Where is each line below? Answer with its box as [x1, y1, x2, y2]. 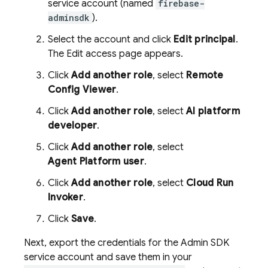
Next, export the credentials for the [24, 237, 181, 249]
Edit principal [173, 33, 236, 45]
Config [48, 84, 80, 96]
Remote [186, 69, 224, 81]
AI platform [186, 105, 240, 117]
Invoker [48, 191, 83, 203]
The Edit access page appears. [48, 48, 183, 60]
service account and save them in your [24, 251, 192, 263]
